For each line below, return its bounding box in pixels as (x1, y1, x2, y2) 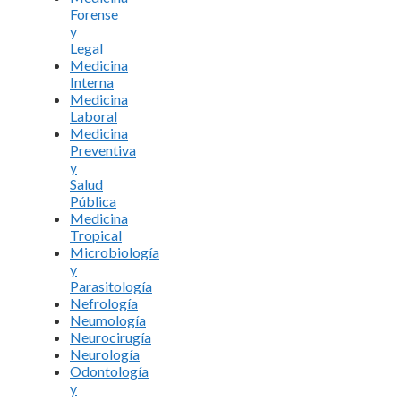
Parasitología (70, 277, 152, 294)
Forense (70, 4, 118, 22)
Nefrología (70, 294, 138, 311)
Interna (70, 73, 114, 90)
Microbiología (70, 243, 159, 260)
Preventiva (70, 141, 136, 158)
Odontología (70, 362, 149, 380)
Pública (70, 192, 116, 209)
